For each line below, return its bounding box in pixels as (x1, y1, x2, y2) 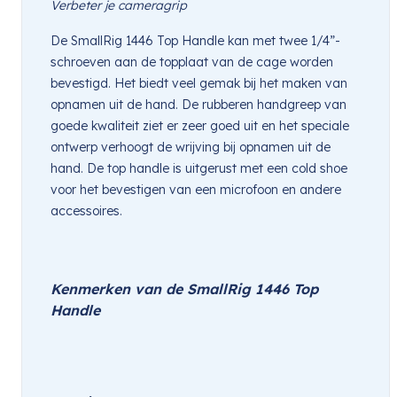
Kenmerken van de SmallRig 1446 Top (51, 279, 318, 298)
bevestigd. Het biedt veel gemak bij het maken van (51, 74, 347, 91)
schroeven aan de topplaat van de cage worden (51, 53, 333, 70)
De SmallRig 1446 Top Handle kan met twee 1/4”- (51, 32, 340, 49)
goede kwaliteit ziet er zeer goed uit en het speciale (51, 117, 349, 134)
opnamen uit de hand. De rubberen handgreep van (51, 96, 346, 113)
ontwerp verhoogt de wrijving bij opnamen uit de (51, 138, 331, 155)
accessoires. (51, 202, 122, 219)
